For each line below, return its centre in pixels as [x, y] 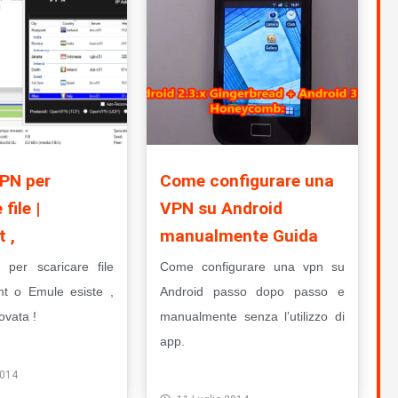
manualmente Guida [239, 236]
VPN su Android [221, 209]
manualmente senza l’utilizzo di [252, 317]
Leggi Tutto [208, 371]
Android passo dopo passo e [252, 292]
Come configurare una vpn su [252, 267]
